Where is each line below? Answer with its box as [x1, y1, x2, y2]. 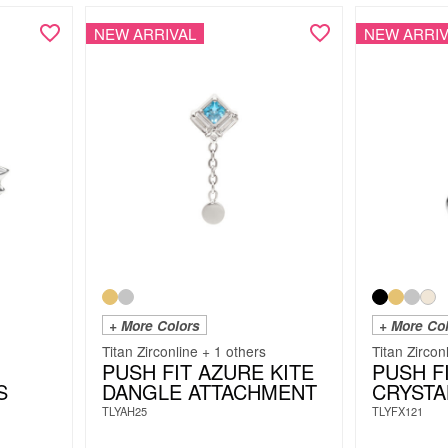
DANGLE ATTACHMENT [101, 377, 317, 407]
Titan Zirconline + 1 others [101, 341, 266, 362]
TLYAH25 [101, 403, 147, 420]
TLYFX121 [372, 403, 423, 420]
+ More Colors [108, 316, 200, 336]
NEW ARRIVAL [93, 22, 196, 44]
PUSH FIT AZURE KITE [101, 357, 314, 387]
